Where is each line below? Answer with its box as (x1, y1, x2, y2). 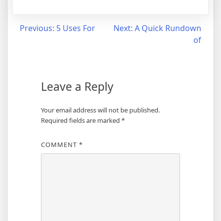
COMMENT (40, 140, 79, 149)
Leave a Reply (40, 78, 113, 94)
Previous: (20, 23, 54, 34)
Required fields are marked (40, 116, 121, 125)
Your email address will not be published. (40, 106, 160, 114)
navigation (4, 40, 69, 56)
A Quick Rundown (135, 23, 201, 34)
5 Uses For (56, 23, 95, 34)
